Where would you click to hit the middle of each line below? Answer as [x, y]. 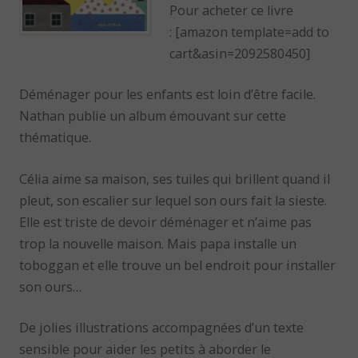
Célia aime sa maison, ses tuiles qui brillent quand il [175, 179]
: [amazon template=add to [250, 32]
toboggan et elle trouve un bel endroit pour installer [178, 265]
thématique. [56, 138]
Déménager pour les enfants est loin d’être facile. [168, 95]
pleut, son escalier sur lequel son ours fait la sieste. [173, 200]
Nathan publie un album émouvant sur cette [153, 116]
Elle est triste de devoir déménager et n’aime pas [166, 222]
